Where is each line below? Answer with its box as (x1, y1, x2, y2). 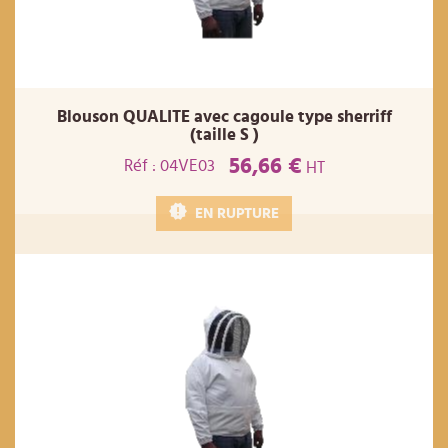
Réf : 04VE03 (123, 157, 215, 175)
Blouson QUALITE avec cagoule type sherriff (56, 108, 392, 126)
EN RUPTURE (195, 205, 279, 221)
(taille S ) (189, 126, 259, 144)
